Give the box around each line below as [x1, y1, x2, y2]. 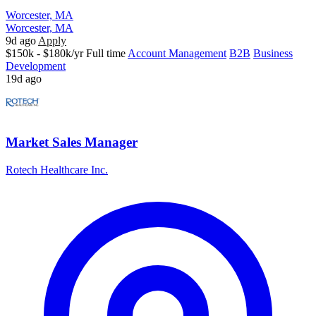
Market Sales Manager [6, 135, 138, 150]
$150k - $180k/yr [6, 47, 83, 59]
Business [253, 47, 293, 59]
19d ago [6, 72, 42, 85]
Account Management [128, 47, 226, 59]
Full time [86, 47, 126, 59]
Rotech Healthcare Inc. [6, 163, 108, 176]
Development [6, 59, 66, 72]
